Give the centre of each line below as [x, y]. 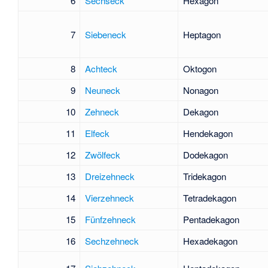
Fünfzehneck [110, 219]
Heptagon [202, 34]
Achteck [101, 68]
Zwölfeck [102, 154]
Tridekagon [204, 176]
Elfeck [97, 133]
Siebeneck [105, 34]
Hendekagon [208, 133]
